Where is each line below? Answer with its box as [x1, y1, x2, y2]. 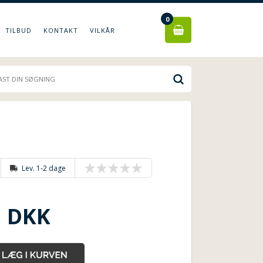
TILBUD [5, 25, 32, 35]
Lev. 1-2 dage [22, 163, 66, 174]
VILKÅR [90, 25, 115, 35]
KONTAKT [43, 25, 78, 35]
